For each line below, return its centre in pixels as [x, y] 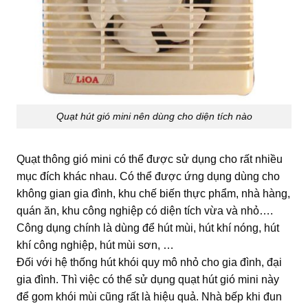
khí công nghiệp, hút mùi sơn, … [95, 245]
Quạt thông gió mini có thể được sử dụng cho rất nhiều [150, 159]
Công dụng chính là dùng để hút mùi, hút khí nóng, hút [148, 228]
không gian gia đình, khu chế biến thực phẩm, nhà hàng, [153, 193]
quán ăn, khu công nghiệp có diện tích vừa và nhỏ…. [145, 210]
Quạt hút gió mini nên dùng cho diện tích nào [154, 117]
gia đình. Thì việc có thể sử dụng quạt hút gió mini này [148, 279]
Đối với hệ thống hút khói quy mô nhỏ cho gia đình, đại [149, 262]
